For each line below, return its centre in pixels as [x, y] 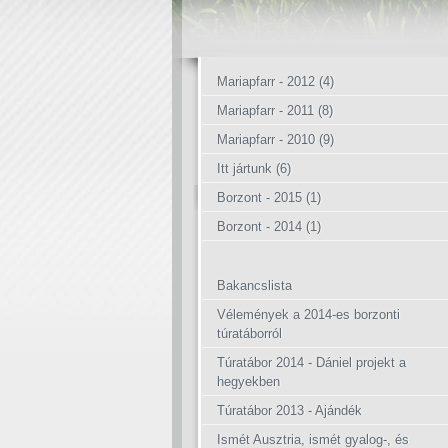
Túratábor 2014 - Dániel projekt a [311, 362]
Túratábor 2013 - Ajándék [289, 410]
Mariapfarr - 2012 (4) [275, 81]
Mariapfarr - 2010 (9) [275, 139]
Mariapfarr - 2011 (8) [275, 110]
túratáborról [249, 333]
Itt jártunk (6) [254, 168]
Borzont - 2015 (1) [269, 197]
